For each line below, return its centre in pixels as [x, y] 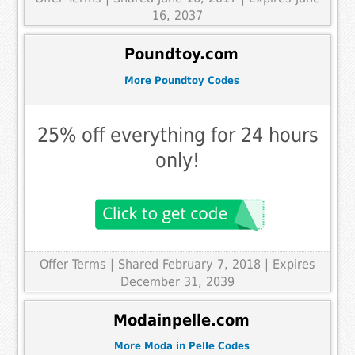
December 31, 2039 [177, 282]
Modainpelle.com [181, 320]
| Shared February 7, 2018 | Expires [213, 265]
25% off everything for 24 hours [177, 136]
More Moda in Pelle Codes [181, 346]
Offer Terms [73, 265]
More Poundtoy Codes [181, 80]
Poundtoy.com [181, 54]
